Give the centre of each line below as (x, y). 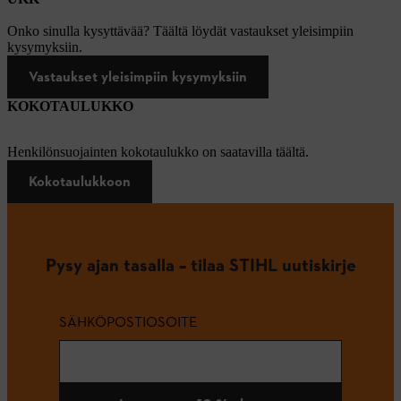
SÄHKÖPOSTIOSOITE (128, 321)
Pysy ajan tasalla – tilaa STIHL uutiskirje (200, 264)
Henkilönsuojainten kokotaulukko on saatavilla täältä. (158, 152)
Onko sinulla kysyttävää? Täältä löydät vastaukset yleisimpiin (180, 31)
